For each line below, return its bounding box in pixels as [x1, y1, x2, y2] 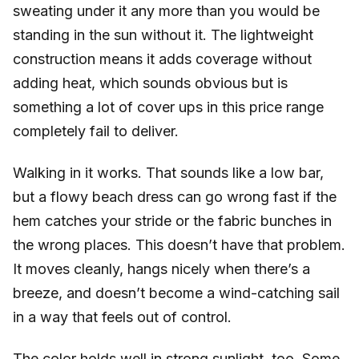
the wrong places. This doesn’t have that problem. [13, 236, 345, 254]
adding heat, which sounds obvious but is [13, 75, 288, 92]
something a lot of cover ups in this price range [13, 99, 324, 116]
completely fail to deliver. [13, 123, 179, 140]
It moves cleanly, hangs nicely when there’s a [13, 260, 310, 278]
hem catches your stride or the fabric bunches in [13, 212, 332, 230]
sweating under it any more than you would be [13, 2, 320, 20]
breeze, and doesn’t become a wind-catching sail [13, 284, 340, 302]
